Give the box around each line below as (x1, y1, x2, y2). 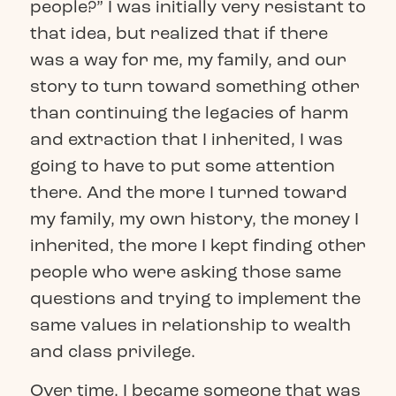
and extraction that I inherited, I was (29, 127, 343, 150)
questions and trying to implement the (29, 286, 361, 309)
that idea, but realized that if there (29, 21, 328, 44)
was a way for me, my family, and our (29, 48, 346, 71)
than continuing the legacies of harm (29, 101, 348, 124)
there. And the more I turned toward (29, 180, 347, 203)
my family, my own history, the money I (29, 207, 359, 230)
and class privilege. (29, 339, 195, 362)
